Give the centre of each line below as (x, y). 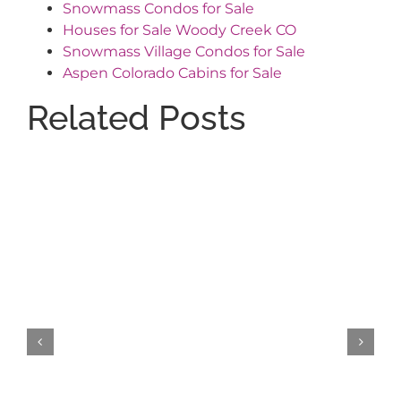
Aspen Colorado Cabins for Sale (172, 73)
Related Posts (136, 119)
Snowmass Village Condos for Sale (183, 52)
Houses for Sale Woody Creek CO (179, 30)
